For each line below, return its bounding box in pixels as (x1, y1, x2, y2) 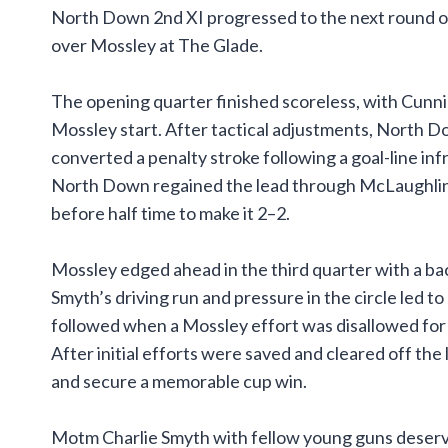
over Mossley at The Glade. (51, 34, 263, 57)
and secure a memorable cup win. (51, 370, 307, 393)
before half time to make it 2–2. (51, 202, 290, 225)
